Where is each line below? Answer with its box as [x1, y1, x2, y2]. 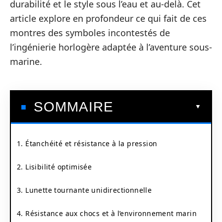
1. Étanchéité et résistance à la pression [17, 138, 158, 148]
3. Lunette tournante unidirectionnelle [17, 185, 152, 195]
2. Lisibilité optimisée [17, 162, 92, 171]
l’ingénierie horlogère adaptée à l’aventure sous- [10, 41, 212, 53]
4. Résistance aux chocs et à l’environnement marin [17, 208, 197, 218]
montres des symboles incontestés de [10, 27, 170, 39]
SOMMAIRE [34, 99, 113, 114]
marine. [10, 55, 42, 67]
